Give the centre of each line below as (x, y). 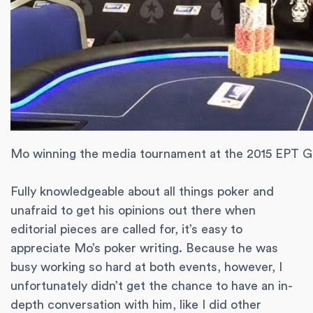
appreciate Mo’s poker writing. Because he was (144, 248)
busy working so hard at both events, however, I (146, 267)
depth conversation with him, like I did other (136, 305)
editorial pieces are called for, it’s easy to (126, 230)
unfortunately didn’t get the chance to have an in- (152, 286)
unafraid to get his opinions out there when (133, 211)
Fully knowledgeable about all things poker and (142, 192)
